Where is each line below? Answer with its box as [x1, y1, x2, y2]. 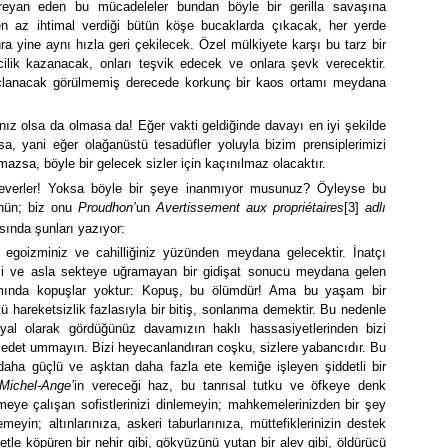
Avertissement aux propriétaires [156, 199, 344, 215]
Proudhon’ [78, 199, 136, 215]
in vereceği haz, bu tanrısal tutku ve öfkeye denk [74, 377, 387, 393]
